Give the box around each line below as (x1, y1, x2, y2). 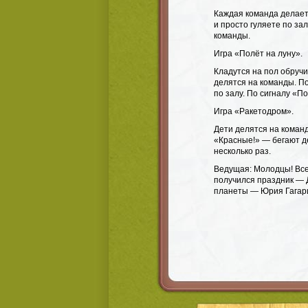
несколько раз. (214, 146, 271, 156)
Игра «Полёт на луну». (214, 49, 302, 58)
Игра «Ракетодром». (214, 107, 294, 116)
